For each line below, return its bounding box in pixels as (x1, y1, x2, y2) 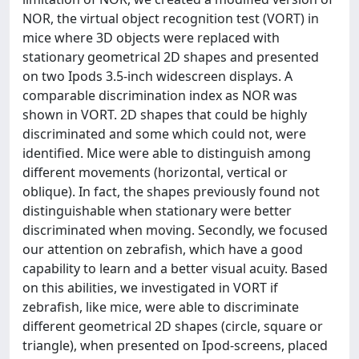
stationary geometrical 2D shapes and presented (22, 48, 319, 66)
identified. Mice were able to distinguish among (22, 144, 311, 162)
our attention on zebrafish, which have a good (22, 240, 303, 258)
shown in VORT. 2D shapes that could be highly (22, 106, 307, 123)
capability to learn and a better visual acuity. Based (22, 260, 328, 277)
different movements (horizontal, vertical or (22, 163, 288, 181)
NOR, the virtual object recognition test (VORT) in (22, 10, 319, 27)
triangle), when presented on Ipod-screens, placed (22, 337, 328, 354)
